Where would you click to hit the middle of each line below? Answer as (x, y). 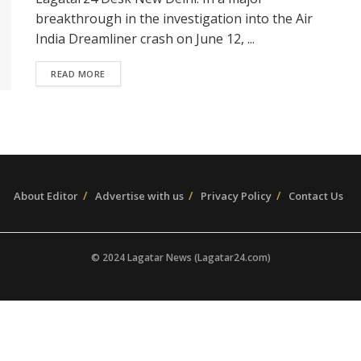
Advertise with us (139, 196)
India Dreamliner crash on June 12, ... (145, 39)
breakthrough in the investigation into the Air (174, 19)
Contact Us (315, 196)
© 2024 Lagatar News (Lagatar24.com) (180, 258)
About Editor (46, 196)
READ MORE (78, 74)
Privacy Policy (236, 196)
